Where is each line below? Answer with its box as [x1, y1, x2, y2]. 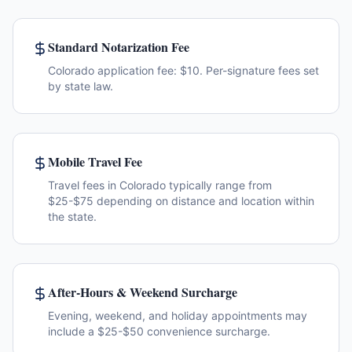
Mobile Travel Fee [48, 152, 142, 170]
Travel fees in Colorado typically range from [48, 178, 272, 192]
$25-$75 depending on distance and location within [48, 194, 314, 207]
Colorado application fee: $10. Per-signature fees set [48, 64, 319, 77]
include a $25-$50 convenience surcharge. [48, 324, 270, 338]
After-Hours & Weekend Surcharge [48, 283, 237, 301]
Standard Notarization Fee [48, 38, 189, 56]
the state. [48, 210, 97, 223]
